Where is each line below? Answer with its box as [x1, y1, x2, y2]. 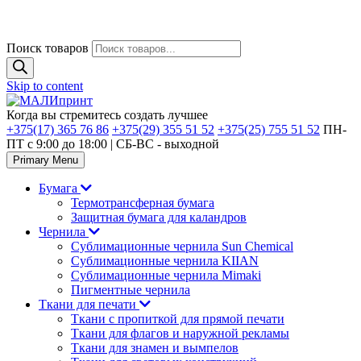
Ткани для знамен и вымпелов [71, 341, 239, 355]
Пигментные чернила [71, 283, 190, 297]
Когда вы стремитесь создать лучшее [6, 108, 208, 122]
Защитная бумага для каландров [71, 210, 247, 224]
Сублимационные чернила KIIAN [71, 254, 259, 268]
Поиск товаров [6, 41, 89, 55]
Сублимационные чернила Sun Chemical [71, 239, 293, 253]
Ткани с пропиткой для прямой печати [71, 312, 284, 326]
